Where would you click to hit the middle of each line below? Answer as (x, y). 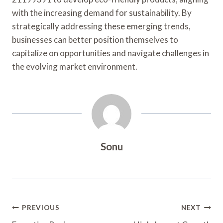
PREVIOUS (41, 208)
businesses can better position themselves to (95, 39)
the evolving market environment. (75, 66)
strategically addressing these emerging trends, (101, 26)
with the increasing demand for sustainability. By (102, 12)
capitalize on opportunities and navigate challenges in (111, 53)
